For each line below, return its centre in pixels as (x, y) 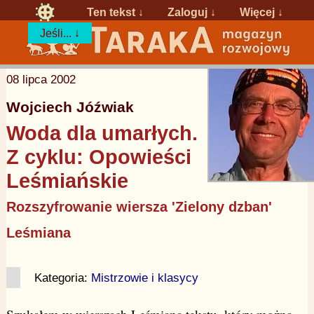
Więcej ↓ (262, 12)
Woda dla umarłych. (102, 133)
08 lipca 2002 (41, 79)
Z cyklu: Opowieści (98, 157)
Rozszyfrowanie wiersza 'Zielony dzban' (139, 206)
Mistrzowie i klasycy (144, 278)
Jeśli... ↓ (60, 33)
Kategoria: (62, 278)
